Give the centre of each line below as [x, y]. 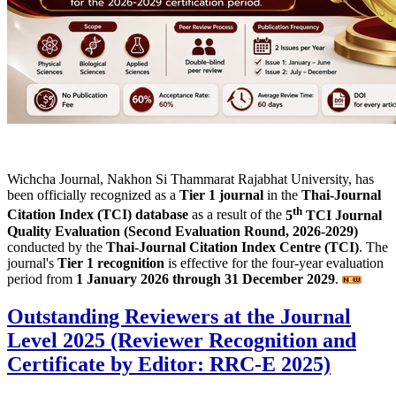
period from [42, 278]
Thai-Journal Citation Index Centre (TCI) [232, 247]
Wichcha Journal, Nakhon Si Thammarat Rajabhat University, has [190, 179]
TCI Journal [342, 215]
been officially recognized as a [93, 195]
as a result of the [237, 215]
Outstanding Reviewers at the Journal [179, 316]
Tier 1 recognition [111, 263]
